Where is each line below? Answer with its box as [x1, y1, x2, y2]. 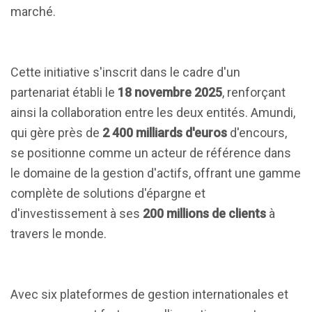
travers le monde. [10, 226, 107, 241]
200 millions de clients [143, 206, 266, 221]
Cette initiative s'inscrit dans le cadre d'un [10, 65, 240, 79]
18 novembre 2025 [118, 85, 222, 100]
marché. [10, 4, 56, 19]
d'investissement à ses [10, 206, 143, 221]
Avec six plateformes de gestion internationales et [10, 287, 288, 302]
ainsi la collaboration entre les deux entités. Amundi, [10, 105, 295, 120]
